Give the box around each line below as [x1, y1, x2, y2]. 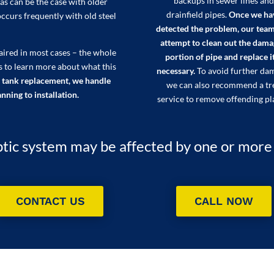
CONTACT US [15, 194, 85, 207]
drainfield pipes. [166, 9, 229, 20]
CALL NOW [194, 194, 253, 207]
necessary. [156, 65, 195, 76]
